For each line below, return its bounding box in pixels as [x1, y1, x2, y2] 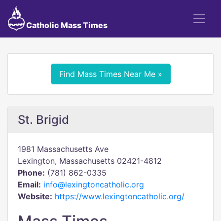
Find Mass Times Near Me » [59, 69, 162, 79]
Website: [18, 191, 52, 201]
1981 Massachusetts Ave [18, 144, 109, 154]
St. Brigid [18, 112, 69, 127]
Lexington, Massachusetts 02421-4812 [18, 156, 162, 166]
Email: [18, 180, 41, 189]
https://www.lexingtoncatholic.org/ [55, 191, 184, 201]
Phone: [18, 168, 45, 178]
